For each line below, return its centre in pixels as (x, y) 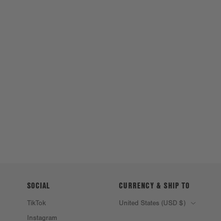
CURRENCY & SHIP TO (155, 185)
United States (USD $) (153, 203)
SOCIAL (38, 185)
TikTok (36, 203)
